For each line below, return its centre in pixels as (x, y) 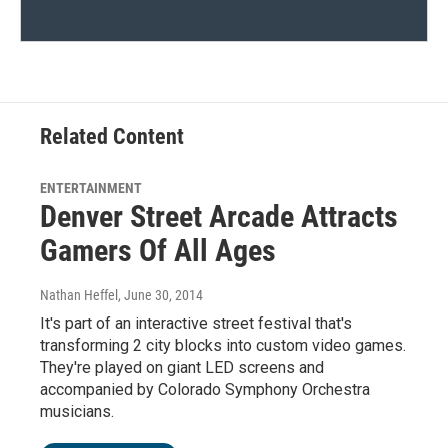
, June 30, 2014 (160, 295)
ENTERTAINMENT (91, 188)
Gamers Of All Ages (158, 251)
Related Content (112, 137)
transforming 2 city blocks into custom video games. (223, 346)
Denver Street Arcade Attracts (219, 217)
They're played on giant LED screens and (182, 368)
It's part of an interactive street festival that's (196, 324)
